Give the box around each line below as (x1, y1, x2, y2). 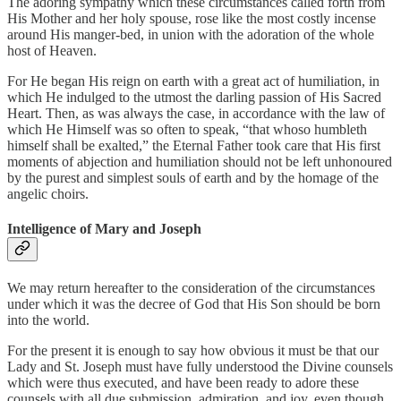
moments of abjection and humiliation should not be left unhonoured (7, 153, 392, 169)
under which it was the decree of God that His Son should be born (7, 296, 380, 312)
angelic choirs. (7, 185, 89, 201)
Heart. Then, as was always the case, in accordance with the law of (7, 105, 385, 121)
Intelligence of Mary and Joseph (7, 221, 201, 237)
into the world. (7, 312, 90, 328)
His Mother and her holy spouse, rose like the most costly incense (7, 10, 376, 26)
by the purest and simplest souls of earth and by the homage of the (7, 169, 379, 185)
